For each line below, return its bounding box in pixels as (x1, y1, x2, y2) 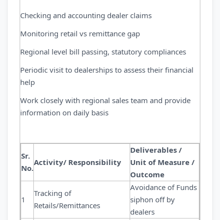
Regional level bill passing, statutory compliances (20, 47, 186, 56)
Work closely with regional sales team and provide (20, 95, 191, 105)
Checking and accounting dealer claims (20, 10, 152, 20)
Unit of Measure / (130, 157, 194, 167)
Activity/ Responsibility (34, 157, 121, 167)
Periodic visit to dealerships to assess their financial (20, 65, 193, 75)
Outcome (130, 169, 165, 179)
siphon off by (130, 194, 175, 204)
